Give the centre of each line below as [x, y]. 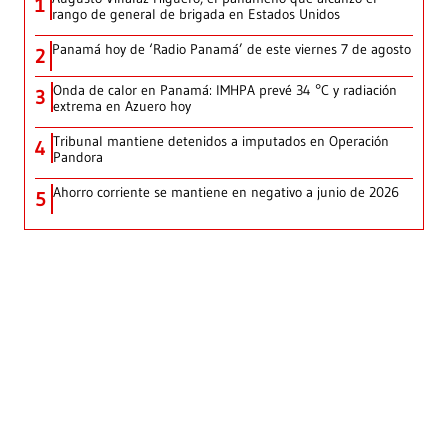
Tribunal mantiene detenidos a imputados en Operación [221, 141]
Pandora [78, 157]
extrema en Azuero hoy [122, 106]
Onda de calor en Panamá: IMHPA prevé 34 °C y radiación [225, 90]
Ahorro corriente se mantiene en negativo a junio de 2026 [226, 192]
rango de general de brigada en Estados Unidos [196, 14]
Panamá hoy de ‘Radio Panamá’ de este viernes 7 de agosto [231, 49]
